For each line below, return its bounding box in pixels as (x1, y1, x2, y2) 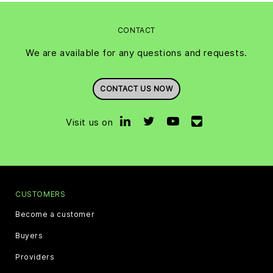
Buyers (15, 230, 43, 240)
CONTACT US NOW (100, 83, 173, 93)
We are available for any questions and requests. (26, 46, 247, 58)
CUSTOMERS (15, 189, 66, 199)
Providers (15, 252, 55, 261)
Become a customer (15, 209, 95, 219)
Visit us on (66, 116, 113, 128)
